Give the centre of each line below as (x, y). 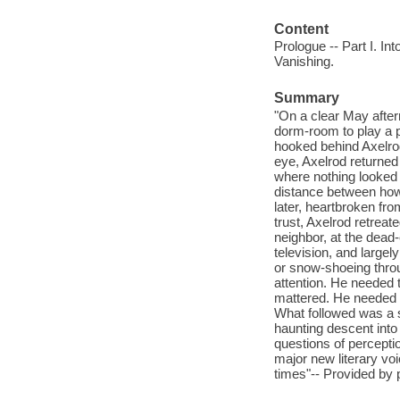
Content (301, 29)
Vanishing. (304, 62)
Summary (306, 98)
